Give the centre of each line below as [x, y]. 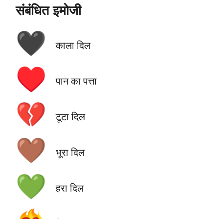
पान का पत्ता [76, 81]
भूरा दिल [70, 152]
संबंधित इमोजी [48, 11]
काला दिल [73, 45]
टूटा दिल [70, 116]
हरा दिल [69, 188]
